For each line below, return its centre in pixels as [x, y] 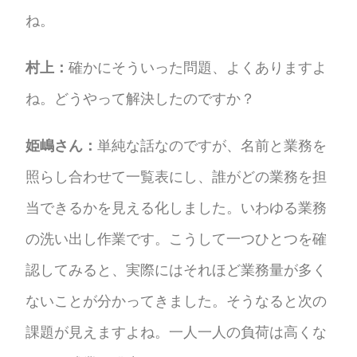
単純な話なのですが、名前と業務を [212, 145]
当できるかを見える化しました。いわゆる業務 [177, 207]
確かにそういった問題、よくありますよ [198, 67]
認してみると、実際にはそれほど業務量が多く [177, 269]
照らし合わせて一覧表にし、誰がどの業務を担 [177, 176]
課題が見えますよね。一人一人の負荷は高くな [177, 331]
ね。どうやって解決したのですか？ [141, 98]
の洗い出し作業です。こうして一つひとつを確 [177, 238]
